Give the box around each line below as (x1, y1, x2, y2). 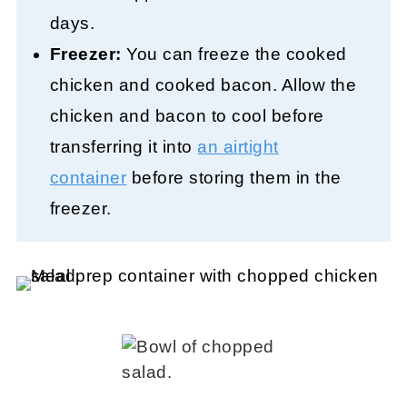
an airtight (197, 136, 279, 156)
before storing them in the (126, 167, 342, 187)
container (49, 167, 127, 187)
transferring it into (49, 136, 198, 156)
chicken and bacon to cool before (49, 105, 324, 125)
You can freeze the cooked (121, 44, 347, 64)
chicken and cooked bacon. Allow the (49, 74, 357, 94)
